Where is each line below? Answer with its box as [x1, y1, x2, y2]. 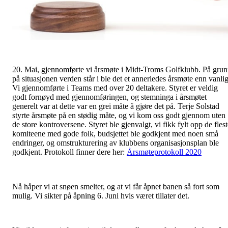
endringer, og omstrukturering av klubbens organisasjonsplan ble [12, 138, 219, 148]
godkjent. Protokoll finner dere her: [12, 148, 127, 157]
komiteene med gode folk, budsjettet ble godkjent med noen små [12, 129, 218, 138]
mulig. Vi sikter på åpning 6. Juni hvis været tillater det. [12, 191, 189, 201]
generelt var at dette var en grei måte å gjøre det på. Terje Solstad [12, 102, 219, 111]
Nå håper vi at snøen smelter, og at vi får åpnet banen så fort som [12, 182, 219, 191]
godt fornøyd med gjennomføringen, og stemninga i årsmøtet [12, 93, 207, 102]
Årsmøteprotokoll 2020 [127, 148, 202, 157]
